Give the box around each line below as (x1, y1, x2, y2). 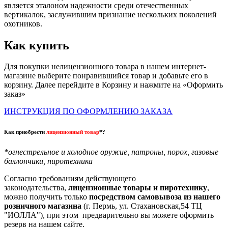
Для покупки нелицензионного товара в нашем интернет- (4, 62, 206, 71)
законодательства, (4, 183, 68, 192)
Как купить (4, 38, 69, 52)
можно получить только (4, 192, 89, 202)
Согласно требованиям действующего (4, 174, 136, 183)
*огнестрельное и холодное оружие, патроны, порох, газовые (4, 148, 218, 157)
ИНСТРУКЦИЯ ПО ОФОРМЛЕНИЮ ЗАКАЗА (4, 107, 173, 116)
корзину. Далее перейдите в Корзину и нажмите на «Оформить (4, 80, 223, 90)
